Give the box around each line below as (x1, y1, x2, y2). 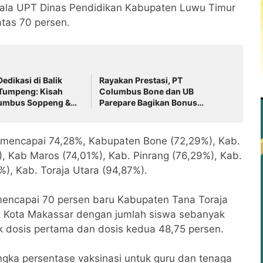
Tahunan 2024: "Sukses (99, 109, 195, 119)
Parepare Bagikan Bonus (99, 97, 198, 108)
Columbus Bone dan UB (99, 86, 194, 97)
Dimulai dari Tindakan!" (99, 120, 194, 130)
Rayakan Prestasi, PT (99, 75, 183, 86)
